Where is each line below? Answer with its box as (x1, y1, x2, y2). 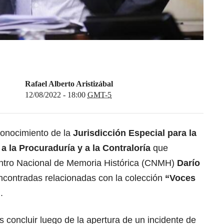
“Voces (165, 173, 195, 183)
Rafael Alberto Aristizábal (25, 79, 113, 88)
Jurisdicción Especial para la (73, 128, 196, 138)
